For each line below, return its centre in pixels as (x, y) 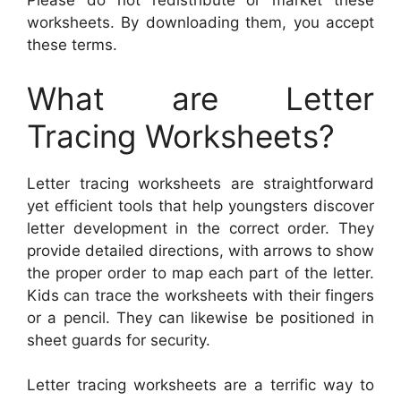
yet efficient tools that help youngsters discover (200, 205)
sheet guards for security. (119, 340)
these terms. (72, 45)
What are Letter (200, 98)
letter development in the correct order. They (200, 228)
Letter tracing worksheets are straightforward (200, 183)
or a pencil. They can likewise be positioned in (200, 317)
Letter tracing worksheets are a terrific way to (200, 385)
